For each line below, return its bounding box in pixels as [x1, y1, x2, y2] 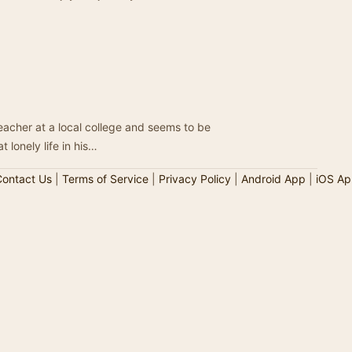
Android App [240, 172, 306, 185]
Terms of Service [61, 172, 148, 185]
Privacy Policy [158, 172, 231, 185]
